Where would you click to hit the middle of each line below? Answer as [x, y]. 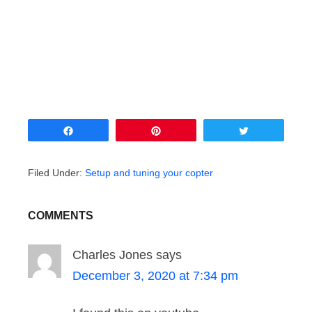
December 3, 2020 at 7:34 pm [155, 276]
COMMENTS [61, 216]
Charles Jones [112, 255]
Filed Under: [56, 173]
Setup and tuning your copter [149, 173]
